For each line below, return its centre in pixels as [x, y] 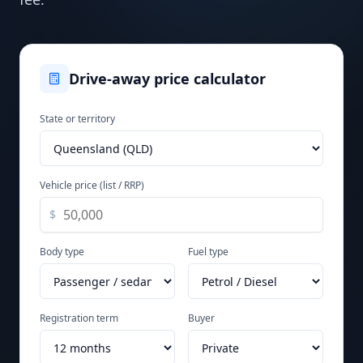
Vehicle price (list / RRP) [92, 185]
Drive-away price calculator [167, 79]
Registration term [79, 318]
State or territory [77, 119]
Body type [62, 252]
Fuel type [208, 252]
